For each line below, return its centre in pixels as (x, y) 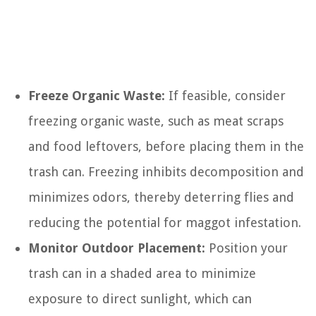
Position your (247, 248)
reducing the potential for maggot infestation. (165, 223)
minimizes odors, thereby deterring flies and (161, 197)
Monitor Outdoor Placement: (117, 248)
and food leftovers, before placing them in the (166, 147)
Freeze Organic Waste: (97, 96)
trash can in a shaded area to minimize (142, 274)
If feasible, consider (225, 96)
